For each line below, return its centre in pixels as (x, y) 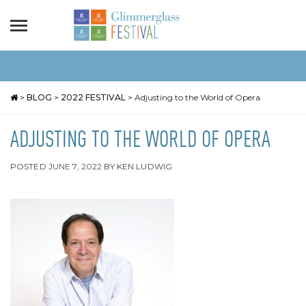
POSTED (29, 166)
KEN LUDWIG (144, 166)
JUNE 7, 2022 (75, 166)
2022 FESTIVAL (93, 97)
